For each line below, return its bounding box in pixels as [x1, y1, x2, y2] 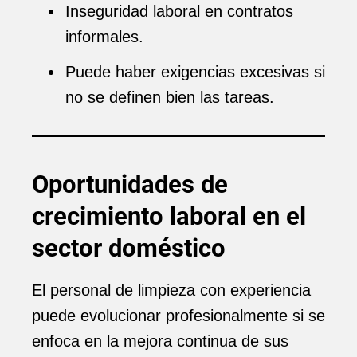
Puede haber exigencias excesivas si [65, 63, 325, 80]
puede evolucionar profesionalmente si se [32, 307, 325, 324]
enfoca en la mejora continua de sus [32, 332, 288, 350]
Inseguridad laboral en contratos [65, 2, 293, 20]
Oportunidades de [32, 170, 228, 199]
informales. [65, 28, 143, 45]
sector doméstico [32, 233, 226, 263]
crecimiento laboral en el [32, 202, 306, 231]
